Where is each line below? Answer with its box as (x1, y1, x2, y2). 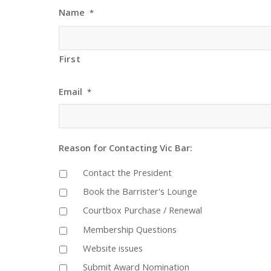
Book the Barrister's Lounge (83, 185, 197, 198)
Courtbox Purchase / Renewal (83, 204, 202, 217)
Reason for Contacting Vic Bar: (59, 141, 192, 154)
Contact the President (83, 166, 172, 178)
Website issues (83, 241, 143, 254)
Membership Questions (83, 223, 177, 235)
